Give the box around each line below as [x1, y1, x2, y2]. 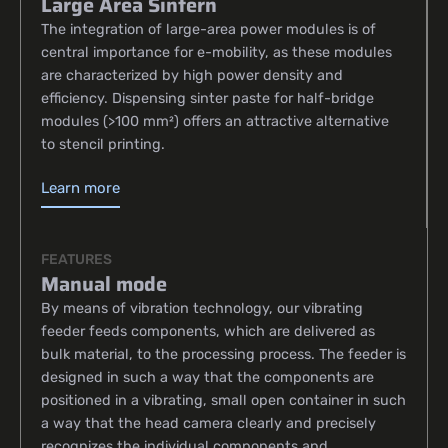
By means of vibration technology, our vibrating [41, 299, 363, 317]
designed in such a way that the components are [41, 368, 374, 386]
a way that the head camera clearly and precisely [41, 414, 376, 432]
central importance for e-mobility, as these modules [41, 44, 392, 62]
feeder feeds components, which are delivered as [41, 322, 375, 340]
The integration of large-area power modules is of [41, 21, 376, 39]
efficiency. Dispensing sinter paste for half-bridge [41, 90, 374, 108]
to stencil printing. [41, 136, 165, 154]
